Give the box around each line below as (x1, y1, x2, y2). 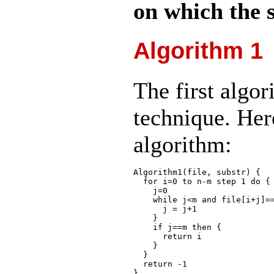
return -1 (133, 259, 187, 269)
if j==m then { (133, 223, 221, 232)
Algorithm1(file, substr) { (133, 168, 261, 177)
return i (133, 232, 202, 242)
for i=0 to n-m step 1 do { (133, 177, 270, 187)
